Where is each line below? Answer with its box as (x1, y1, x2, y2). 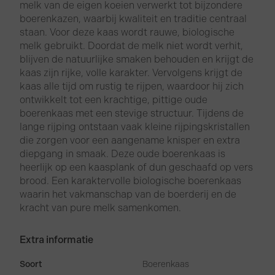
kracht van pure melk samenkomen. (20, 202, 182, 214)
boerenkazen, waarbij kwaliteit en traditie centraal (20, 13, 247, 25)
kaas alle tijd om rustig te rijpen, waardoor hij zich (20, 80, 244, 93)
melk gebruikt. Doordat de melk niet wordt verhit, (20, 40, 244, 52)
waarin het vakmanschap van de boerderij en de (20, 188, 237, 201)
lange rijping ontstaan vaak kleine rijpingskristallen (20, 121, 250, 133)
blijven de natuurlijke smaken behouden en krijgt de (20, 53, 254, 66)
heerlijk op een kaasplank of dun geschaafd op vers (20, 161, 254, 174)
